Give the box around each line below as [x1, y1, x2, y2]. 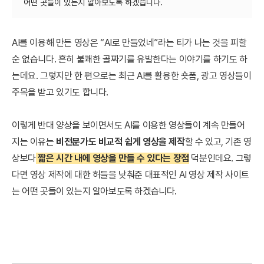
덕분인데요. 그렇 [189, 152, 252, 164]
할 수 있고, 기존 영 [184, 136, 252, 147]
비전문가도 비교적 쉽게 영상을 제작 [56, 136, 185, 147]
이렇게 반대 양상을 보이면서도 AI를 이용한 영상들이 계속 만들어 [12, 119, 245, 131]
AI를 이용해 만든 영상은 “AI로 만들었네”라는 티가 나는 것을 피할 [12, 37, 247, 48]
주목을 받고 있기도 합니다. [12, 86, 109, 98]
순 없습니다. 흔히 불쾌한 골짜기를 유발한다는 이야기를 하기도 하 [12, 53, 247, 65]
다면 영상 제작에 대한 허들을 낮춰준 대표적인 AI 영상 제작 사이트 [12, 169, 249, 180]
